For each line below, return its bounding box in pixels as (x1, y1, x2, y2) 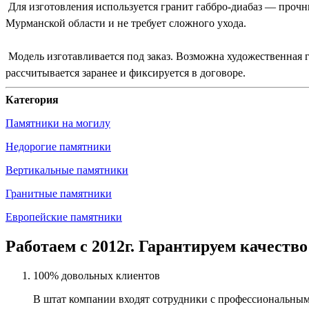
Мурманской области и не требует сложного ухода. (6, 17, 246, 29)
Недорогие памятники (6, 140, 111, 152)
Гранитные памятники (6, 187, 112, 199)
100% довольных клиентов (33, 269, 160, 281)
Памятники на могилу (6, 117, 110, 129)
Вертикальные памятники (6, 163, 128, 176)
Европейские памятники (6, 210, 122, 223)
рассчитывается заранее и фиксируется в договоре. (6, 66, 246, 79)
